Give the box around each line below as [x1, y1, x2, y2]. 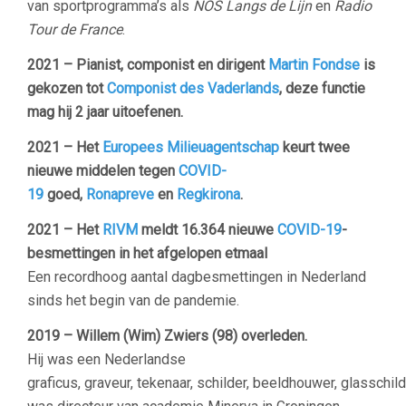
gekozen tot [27, 80, 107, 97]
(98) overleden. [212, 327, 307, 344]
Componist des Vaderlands [107, 80, 279, 97]
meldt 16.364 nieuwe [138, 221, 277, 238]
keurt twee [279, 139, 350, 156]
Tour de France [27, 21, 122, 38]
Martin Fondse [268, 56, 360, 73]
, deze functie [279, 80, 365, 97]
